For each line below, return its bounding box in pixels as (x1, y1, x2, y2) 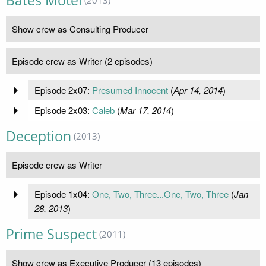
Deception (6, 127, 71, 146)
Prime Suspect (6, 225, 97, 244)
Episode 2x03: (34, 104, 92, 117)
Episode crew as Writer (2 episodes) (12, 55, 153, 68)
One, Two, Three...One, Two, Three (91, 188, 229, 201)
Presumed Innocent (91, 84, 168, 97)
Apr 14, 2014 (173, 84, 223, 97)
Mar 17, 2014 (119, 104, 171, 117)
